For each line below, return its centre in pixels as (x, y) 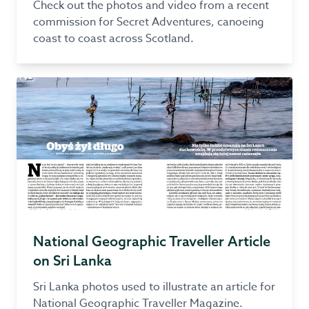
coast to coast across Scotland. (113, 39)
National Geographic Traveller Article (152, 241)
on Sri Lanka (72, 260)
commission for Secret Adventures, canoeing (149, 22)
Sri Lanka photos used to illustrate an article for (154, 287)
